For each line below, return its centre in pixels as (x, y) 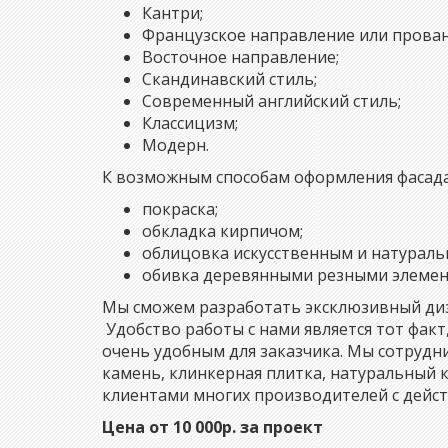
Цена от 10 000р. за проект (212, 426)
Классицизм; (190, 122)
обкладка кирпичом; (222, 230)
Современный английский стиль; (271, 100)
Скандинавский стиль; (229, 78)
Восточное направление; (240, 56)
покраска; (180, 208)
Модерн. (175, 144)
